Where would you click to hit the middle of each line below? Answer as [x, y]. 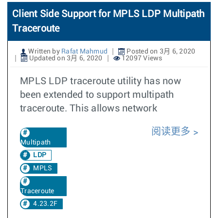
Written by [44, 52]
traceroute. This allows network [89, 109]
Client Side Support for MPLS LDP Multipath [109, 14]
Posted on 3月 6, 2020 [160, 52]
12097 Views [141, 58]
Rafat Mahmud [84, 52]
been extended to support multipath [97, 95]
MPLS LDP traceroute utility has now [100, 81]
